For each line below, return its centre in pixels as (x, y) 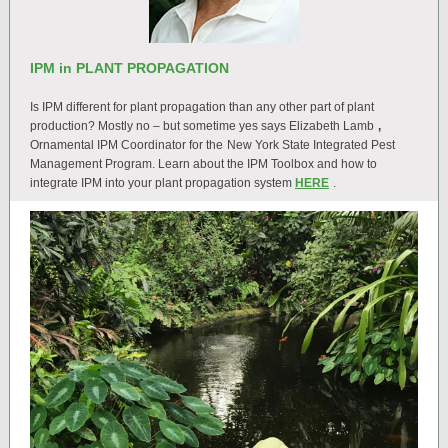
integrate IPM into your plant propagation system (162, 183)
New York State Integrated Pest (311, 145)
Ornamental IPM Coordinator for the (126, 145)
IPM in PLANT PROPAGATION (129, 68)
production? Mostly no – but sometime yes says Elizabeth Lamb (202, 126)
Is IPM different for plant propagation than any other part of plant (202, 107)
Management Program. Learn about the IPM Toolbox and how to (203, 164)
